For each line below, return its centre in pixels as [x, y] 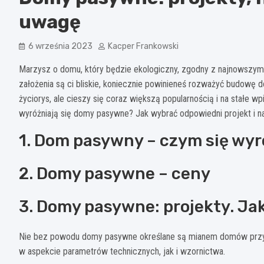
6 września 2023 [60, 47]
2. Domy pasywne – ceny [115, 174]
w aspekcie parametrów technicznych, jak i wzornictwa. [122, 252]
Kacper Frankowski [143, 47]
